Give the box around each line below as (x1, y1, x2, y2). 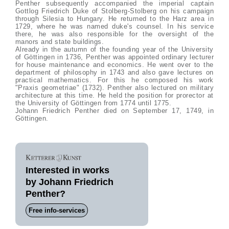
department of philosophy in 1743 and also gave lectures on (15, 68, 214, 76)
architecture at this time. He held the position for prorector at (15, 91, 214, 99)
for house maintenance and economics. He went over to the (15, 61, 214, 68)
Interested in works (25, 165, 109, 175)
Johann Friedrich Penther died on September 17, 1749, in (15, 107, 214, 114)
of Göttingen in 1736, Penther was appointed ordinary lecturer (15, 53, 214, 61)
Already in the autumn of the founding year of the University (15, 45, 214, 53)
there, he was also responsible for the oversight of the (15, 30, 214, 38)
